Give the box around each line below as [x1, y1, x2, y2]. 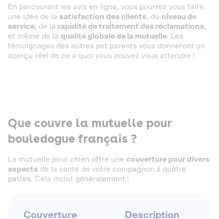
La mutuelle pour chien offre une [8, 155, 126, 163]
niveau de [161, 13, 197, 21]
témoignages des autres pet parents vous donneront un [8, 42, 205, 50]
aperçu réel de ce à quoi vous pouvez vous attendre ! [8, 52, 195, 60]
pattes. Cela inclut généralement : [8, 175, 129, 183]
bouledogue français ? [8, 131, 139, 146]
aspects [8, 165, 38, 173]
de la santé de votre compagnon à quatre [38, 165, 186, 173]
